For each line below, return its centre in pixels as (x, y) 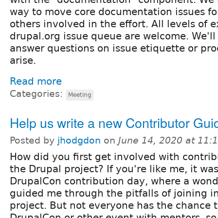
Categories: (38, 93)
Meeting (80, 95)
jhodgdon (79, 140)
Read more (36, 81)
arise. (23, 60)
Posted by (34, 140)
